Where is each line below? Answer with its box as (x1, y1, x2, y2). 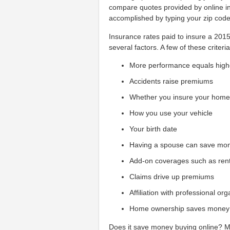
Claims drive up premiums (129, 172, 215, 181)
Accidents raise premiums (129, 77, 214, 86)
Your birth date (129, 125, 178, 133)
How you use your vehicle (129, 109, 213, 118)
